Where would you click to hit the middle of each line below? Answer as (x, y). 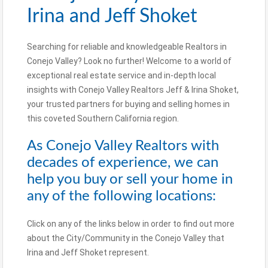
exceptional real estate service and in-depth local (121, 75)
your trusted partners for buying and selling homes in (128, 104)
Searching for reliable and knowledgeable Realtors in (127, 46)
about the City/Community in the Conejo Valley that (126, 238)
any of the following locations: (121, 196)
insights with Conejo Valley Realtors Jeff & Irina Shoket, (133, 89)
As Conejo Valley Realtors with (123, 146)
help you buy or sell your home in (130, 179)
